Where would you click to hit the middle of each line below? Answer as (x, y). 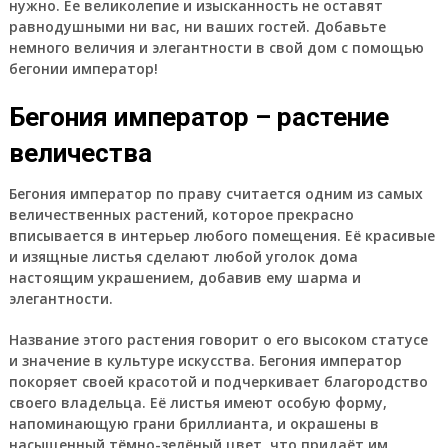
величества (80, 153)
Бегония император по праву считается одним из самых (215, 193)
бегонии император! (83, 68)
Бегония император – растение (198, 117)
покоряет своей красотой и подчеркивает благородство (218, 381)
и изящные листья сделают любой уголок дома (183, 256)
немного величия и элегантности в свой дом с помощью (216, 47)
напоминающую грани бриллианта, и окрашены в (193, 423)
